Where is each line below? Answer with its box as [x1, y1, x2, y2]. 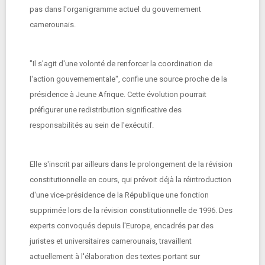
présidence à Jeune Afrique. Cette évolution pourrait [30, 90, 206, 99]
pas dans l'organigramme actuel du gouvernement [30, 5, 201, 14]
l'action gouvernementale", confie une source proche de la [30, 75, 227, 83]
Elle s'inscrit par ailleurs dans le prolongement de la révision [30, 160, 232, 169]
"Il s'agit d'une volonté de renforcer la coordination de [30, 59, 212, 68]
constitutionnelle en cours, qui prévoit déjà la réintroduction [30, 175, 231, 184]
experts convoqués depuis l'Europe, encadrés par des [30, 221, 214, 230]
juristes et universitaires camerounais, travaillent [30, 237, 192, 245]
